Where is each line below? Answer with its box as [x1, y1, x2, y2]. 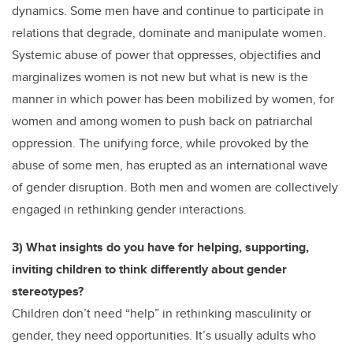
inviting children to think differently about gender [12, 260, 287, 279]
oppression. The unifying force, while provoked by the [12, 134, 309, 153]
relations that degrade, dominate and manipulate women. [12, 24, 326, 43]
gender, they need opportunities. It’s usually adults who [12, 326, 316, 345]
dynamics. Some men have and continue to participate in [12, 2, 324, 20]
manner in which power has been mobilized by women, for [12, 90, 334, 109]
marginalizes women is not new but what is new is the [12, 68, 308, 87]
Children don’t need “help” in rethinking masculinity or [12, 304, 311, 323]
